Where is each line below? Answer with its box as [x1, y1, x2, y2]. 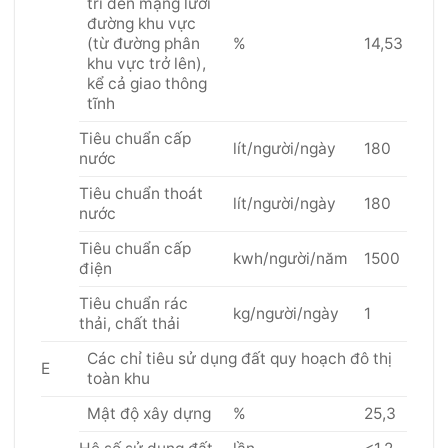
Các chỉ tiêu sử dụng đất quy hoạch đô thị [86, 348, 392, 368]
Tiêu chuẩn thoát [78, 183, 203, 203]
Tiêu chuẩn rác [78, 293, 188, 313]
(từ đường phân [86, 33, 200, 53]
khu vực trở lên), [86, 53, 206, 73]
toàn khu [86, 368, 150, 388]
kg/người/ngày [232, 303, 339, 323]
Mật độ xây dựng [86, 403, 215, 423]
